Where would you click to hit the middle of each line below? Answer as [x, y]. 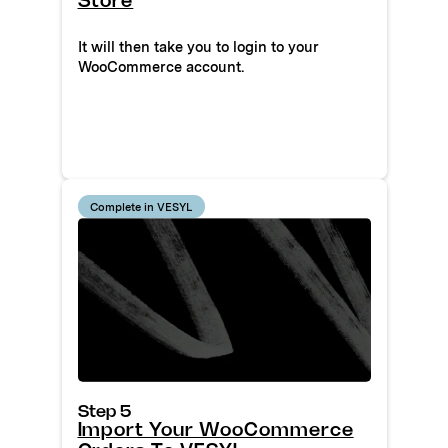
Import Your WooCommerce [215, 431]
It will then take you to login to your [198, 47]
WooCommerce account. [160, 67]
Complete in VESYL [141, 206]
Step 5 [104, 412]
